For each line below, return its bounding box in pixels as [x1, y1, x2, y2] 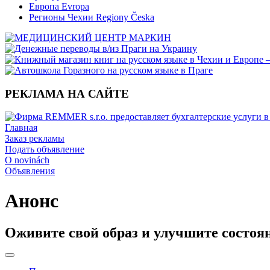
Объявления [5, 166, 55, 177]
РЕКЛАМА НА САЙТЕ [5, 87, 129, 100]
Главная [5, 122, 37, 133]
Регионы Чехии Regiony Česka [29, 12, 154, 22]
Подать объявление [5, 144, 84, 155]
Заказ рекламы [5, 133, 64, 144]
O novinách [5, 155, 49, 166]
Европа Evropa [29, 1, 89, 11]
